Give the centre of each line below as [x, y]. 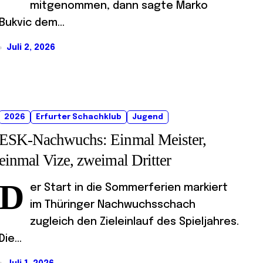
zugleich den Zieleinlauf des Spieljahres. [134, 222]
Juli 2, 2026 [31, 48]
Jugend [148, 117]
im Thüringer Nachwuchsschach [113, 205]
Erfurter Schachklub [79, 117]
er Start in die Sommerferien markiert [129, 188]
